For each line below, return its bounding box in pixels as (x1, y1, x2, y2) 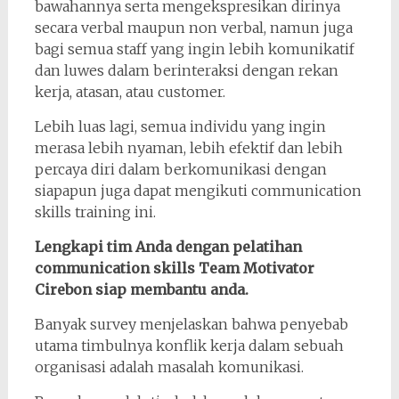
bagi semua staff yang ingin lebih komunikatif (34, 39, 354, 58)
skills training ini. (34, 202, 156, 221)
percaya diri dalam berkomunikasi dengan (34, 159, 327, 178)
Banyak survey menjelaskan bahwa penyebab (34, 314, 348, 333)
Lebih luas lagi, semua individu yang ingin (34, 117, 326, 135)
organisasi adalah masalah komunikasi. (34, 357, 304, 376)
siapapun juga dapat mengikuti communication (34, 181, 362, 199)
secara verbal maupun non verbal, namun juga (34, 18, 353, 37)
